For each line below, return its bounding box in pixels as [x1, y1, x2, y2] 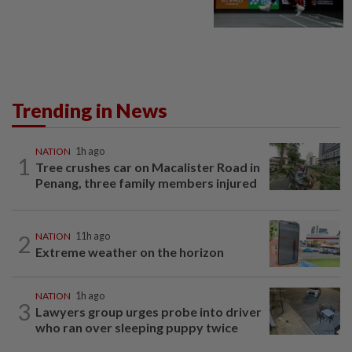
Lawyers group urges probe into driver [35, 304, 262, 320]
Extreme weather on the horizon [35, 244, 224, 260]
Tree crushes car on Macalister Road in [35, 159, 260, 174]
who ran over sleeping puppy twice [35, 320, 238, 335]
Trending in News [12, 97, 167, 122]
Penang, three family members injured [35, 174, 257, 190]
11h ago [75, 230, 110, 243]
